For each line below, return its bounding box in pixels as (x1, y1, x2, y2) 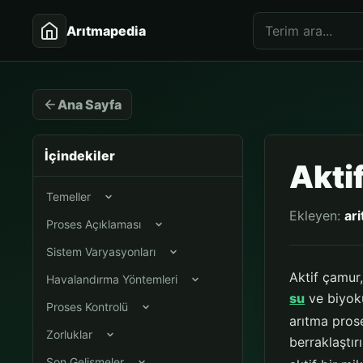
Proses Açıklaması (46, 217, 142, 231)
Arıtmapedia (66, 22, 147, 39)
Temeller (46, 190, 92, 203)
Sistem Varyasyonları (46, 245, 156, 258)
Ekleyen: (289, 207, 345, 224)
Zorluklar (46, 327, 93, 341)
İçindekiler (45, 147, 116, 164)
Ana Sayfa (58, 96, 122, 113)
